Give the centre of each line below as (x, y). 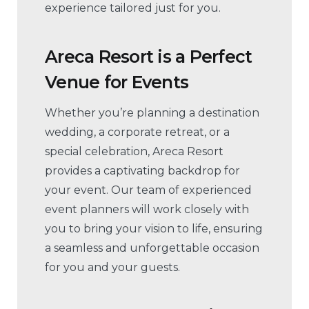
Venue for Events (117, 82)
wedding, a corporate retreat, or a (137, 132)
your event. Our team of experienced (148, 190)
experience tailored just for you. (133, 8)
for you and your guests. (112, 268)
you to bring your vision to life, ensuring (154, 229)
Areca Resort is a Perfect (149, 56)
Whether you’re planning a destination (152, 113)
